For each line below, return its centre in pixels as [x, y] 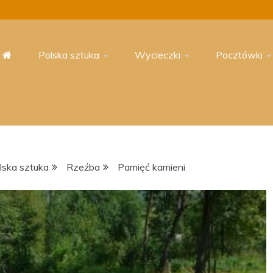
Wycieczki [158, 55]
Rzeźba [83, 167]
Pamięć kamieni [151, 167]
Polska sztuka [69, 55]
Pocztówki [239, 55]
